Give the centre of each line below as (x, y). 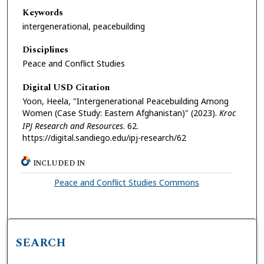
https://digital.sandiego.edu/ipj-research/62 (104, 137)
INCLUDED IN (59, 164)
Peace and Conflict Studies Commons (126, 183)
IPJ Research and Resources (73, 126)
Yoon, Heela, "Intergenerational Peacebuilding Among (126, 101)
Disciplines (45, 50)
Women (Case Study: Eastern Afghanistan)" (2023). (121, 113)
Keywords (43, 12)
